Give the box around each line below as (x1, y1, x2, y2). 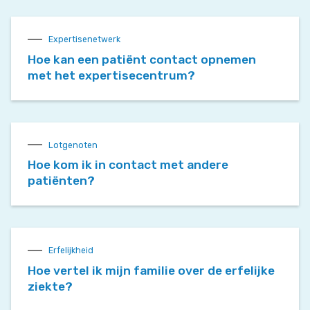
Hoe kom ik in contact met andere (28, 158, 228, 172)
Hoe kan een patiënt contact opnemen (28, 52, 256, 66)
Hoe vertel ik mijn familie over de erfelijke (28, 264, 275, 277)
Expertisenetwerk (48, 34, 121, 44)
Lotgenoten (48, 140, 98, 150)
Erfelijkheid (48, 246, 94, 256)
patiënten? (28, 174, 95, 188)
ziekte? (28, 280, 73, 293)
